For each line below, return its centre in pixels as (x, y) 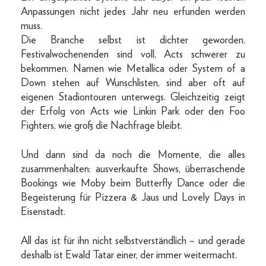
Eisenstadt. (43, 212)
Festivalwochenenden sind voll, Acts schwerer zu (133, 54)
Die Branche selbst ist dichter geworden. (133, 40)
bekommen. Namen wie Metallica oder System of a (133, 69)
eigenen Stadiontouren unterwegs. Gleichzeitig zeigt (133, 97)
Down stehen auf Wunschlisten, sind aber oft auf (133, 83)
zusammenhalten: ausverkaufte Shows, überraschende (133, 169)
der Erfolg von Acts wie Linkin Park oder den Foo (133, 111)
